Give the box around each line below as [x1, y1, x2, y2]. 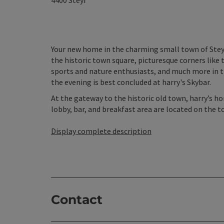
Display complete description [51, 126, 151, 136]
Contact [51, 192, 102, 207]
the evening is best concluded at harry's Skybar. [51, 77, 211, 87]
